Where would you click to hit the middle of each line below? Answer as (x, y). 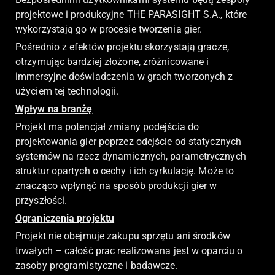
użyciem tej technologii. (67, 91)
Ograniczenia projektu (65, 219)
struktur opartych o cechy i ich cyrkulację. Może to (125, 171)
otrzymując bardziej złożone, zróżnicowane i (112, 62)
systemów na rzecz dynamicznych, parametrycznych (131, 157)
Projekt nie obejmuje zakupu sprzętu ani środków (123, 236)
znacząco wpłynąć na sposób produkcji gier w (116, 186)
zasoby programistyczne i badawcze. (97, 266)
